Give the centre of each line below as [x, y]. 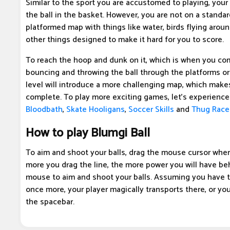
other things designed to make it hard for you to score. [125, 40]
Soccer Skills [151, 110]
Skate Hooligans [95, 110]
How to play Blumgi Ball [88, 133]
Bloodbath [44, 110]
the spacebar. [50, 202]
